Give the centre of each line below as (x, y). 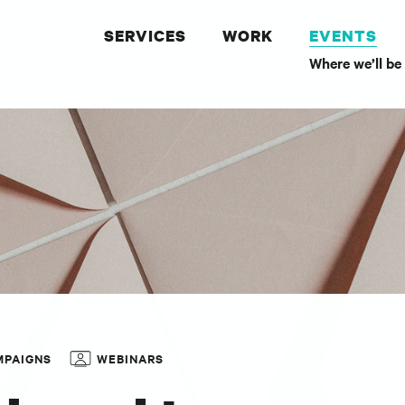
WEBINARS (130, 359)
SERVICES (145, 36)
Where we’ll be (355, 62)
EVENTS (343, 36)
